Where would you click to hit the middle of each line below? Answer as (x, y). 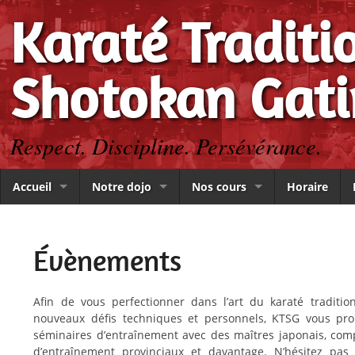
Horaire (307, 186)
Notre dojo (121, 186)
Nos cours (219, 186)
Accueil (32, 186)
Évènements (108, 261)
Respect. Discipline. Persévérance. (166, 146)
